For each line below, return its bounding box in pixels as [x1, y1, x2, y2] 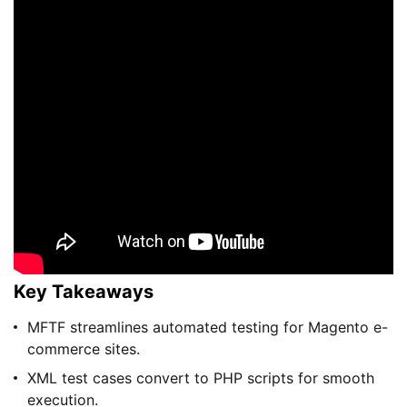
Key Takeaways [14, 281, 154, 303]
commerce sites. [27, 340, 140, 359]
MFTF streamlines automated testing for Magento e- [27, 318, 388, 337]
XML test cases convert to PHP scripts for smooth [27, 369, 374, 388]
